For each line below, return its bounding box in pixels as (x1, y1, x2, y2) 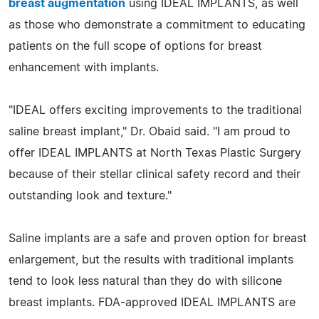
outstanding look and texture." (9, 189, 172, 202)
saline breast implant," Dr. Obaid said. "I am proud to (9, 125, 291, 137)
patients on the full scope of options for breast (9, 40, 262, 52)
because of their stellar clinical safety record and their (9, 168, 300, 180)
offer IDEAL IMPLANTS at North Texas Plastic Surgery (9, 147, 301, 159)
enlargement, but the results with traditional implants (9, 253, 293, 266)
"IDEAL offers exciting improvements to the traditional (9, 104, 302, 116)
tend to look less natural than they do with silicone (9, 275, 282, 287)
